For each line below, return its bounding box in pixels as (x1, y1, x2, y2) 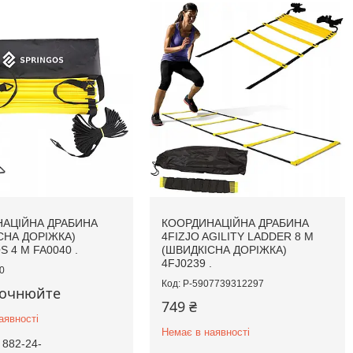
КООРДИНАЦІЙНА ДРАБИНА (162, 217, 310, 230)
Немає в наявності (162, 326, 251, 339)
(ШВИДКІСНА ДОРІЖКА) (162, 243, 288, 257)
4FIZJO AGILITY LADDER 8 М (162, 230, 314, 243)
